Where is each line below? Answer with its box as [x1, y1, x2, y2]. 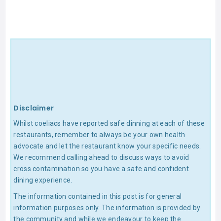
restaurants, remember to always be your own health [13, 130, 185, 139]
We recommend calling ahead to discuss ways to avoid [13, 153, 189, 161]
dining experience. [13, 176, 73, 184]
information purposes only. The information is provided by [13, 203, 201, 212]
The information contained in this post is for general [13, 192, 182, 200]
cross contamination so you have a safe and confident [13, 164, 189, 173]
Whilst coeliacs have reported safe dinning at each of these [13, 119, 205, 127]
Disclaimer [13, 103, 54, 113]
